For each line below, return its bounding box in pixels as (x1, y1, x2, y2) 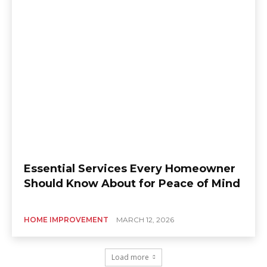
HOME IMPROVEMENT (24, 215, 108, 224)
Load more (111, 252, 149, 262)
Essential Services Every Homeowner (24, 162, 235, 175)
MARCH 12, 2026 (116, 215, 174, 224)
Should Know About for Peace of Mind (24, 176, 240, 190)
